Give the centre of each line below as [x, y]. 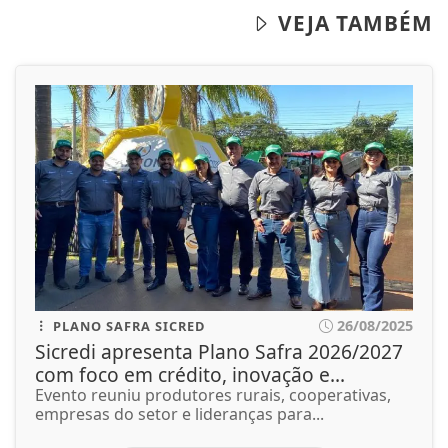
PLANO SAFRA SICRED [127, 325]
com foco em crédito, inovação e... [190, 374]
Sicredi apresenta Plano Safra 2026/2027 [219, 351]
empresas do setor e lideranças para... [179, 413]
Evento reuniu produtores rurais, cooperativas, [213, 394]
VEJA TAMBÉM [352, 23]
